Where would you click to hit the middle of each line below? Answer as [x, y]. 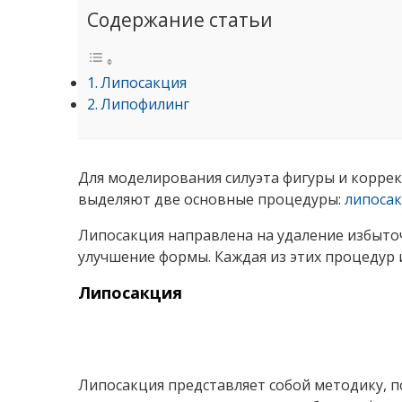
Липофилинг [145, 104]
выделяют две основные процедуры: [211, 199]
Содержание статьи [180, 20]
